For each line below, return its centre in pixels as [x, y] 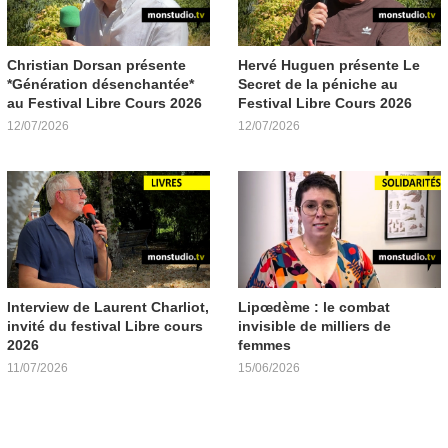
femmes [264, 344]
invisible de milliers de [314, 325]
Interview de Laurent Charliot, [108, 306]
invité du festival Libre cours [105, 325]
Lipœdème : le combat [314, 306]
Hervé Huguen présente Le [329, 64]
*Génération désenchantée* [100, 83]
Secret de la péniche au [318, 83]
